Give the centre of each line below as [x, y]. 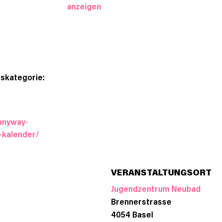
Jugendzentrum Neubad [156, 188]
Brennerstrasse [141, 201]
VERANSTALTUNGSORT [161, 172]
